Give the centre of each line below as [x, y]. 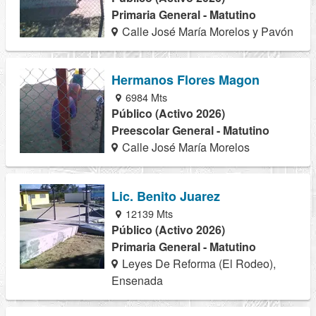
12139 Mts [148, 213]
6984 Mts [145, 97]
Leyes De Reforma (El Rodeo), [198, 263]
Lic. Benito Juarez [166, 196]
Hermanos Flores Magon [186, 80]
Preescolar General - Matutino [190, 130]
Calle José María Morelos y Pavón [207, 32]
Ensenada [137, 280]
